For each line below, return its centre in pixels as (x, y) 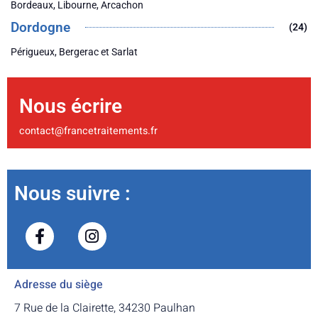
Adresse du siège (59, 285)
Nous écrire (71, 106)
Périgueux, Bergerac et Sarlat (74, 51)
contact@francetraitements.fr (89, 131)
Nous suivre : (72, 193)
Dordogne (40, 27)
